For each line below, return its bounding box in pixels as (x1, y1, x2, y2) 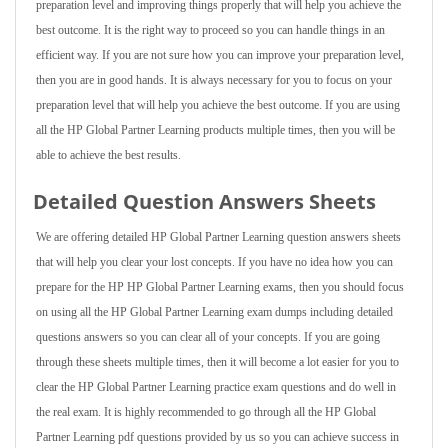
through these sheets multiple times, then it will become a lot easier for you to (36, 355, 399, 369)
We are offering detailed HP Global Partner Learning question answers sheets (36, 230, 401, 244)
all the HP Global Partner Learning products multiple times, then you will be (36, 123, 395, 137)
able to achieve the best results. (36, 148, 181, 162)
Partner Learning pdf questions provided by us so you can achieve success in (36, 430, 399, 444)
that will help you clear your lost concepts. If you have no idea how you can (36, 255, 393, 269)
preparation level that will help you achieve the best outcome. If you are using (36, 98, 400, 112)
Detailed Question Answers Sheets (33, 188, 376, 215)
